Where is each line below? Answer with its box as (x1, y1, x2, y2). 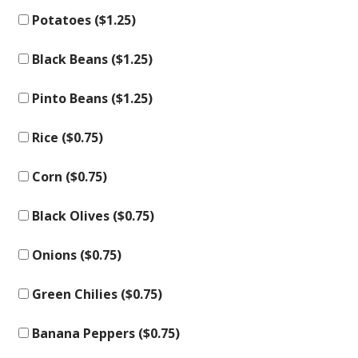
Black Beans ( (29, 50, 116, 68)
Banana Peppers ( (29, 324, 143, 342)
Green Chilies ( (29, 285, 125, 303)
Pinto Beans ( (29, 89, 116, 107)
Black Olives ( (29, 207, 117, 225)
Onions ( (29, 246, 85, 264)
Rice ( (29, 129, 66, 146)
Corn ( (29, 168, 70, 185)
